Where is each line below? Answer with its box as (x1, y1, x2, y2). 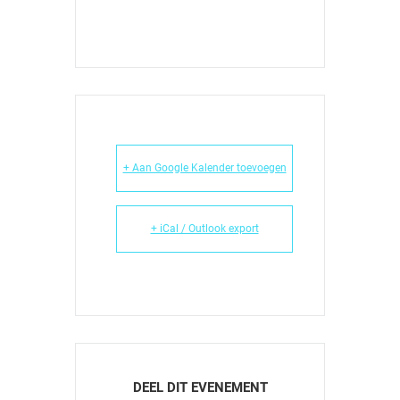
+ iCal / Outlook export (150, 222, 259, 236)
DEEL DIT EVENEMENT (132, 379, 268, 396)
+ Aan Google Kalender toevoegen (122, 162, 287, 175)
